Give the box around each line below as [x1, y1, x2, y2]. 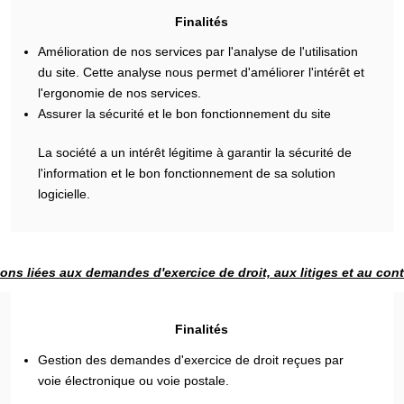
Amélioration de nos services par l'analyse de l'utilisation [38, 44, 359, 59]
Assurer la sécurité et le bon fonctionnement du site [38, 106, 332, 121]
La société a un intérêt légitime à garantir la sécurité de [38, 145, 353, 160]
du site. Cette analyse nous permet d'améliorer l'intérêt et [38, 65, 365, 79]
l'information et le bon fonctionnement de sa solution [38, 166, 336, 180]
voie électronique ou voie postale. [38, 372, 230, 388]
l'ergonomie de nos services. [38, 86, 202, 100]
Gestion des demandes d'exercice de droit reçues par [38, 352, 344, 367]
